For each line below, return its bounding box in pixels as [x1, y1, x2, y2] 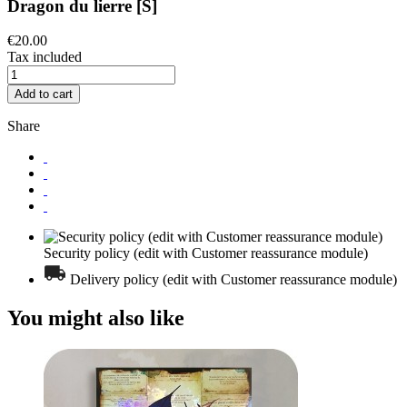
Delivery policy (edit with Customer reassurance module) [70, 272, 397, 288]
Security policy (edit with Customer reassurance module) [44, 245, 368, 262]
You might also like [7, 306, 184, 331]
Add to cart [15, 87, 73, 102]
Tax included [7, 49, 82, 65]
